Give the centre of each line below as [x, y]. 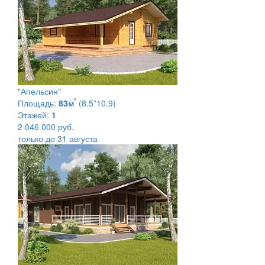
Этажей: [33, 114]
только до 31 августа [58, 138]
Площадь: [37, 103]
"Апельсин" [39, 91]
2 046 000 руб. [46, 126]
